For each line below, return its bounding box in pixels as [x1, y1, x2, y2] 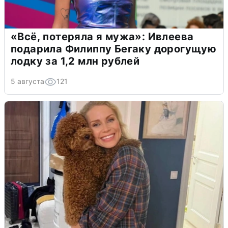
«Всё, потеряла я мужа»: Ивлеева [11, 30, 194, 43]
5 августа [11, 76, 44, 85]
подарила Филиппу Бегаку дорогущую [11, 42, 217, 55]
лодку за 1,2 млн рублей [11, 54, 140, 67]
